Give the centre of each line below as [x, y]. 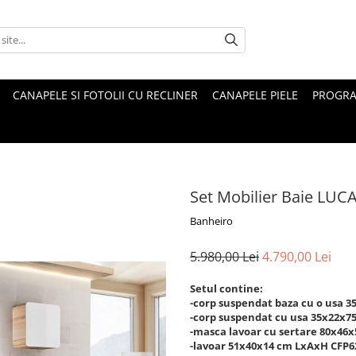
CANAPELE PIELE [255, 95]
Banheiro [211, 221]
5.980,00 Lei [224, 257]
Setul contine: [226, 288]
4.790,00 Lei [297, 257]
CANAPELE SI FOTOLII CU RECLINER [105, 95]
